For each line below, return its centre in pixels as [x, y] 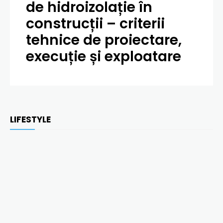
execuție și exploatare [104, 56]
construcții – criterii [95, 23]
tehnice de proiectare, [104, 40]
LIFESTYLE [30, 119]
